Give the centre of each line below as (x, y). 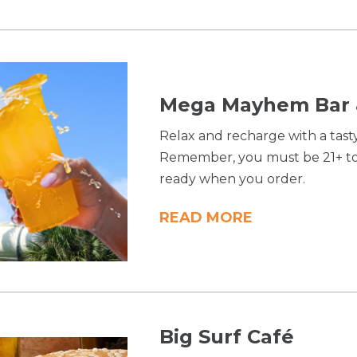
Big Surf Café (227, 337)
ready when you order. (233, 179)
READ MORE (206, 218)
